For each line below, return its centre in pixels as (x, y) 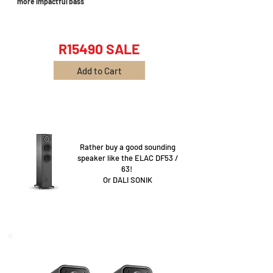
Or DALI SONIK (128, 180)
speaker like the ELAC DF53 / (128, 158)
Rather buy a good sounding (128, 147)
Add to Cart (99, 70)
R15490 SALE (99, 49)
